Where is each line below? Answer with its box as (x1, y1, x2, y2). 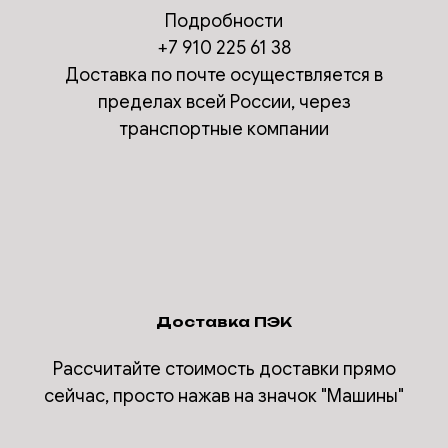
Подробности (165, 9, 283, 32)
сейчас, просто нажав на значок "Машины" (44, 384, 404, 407)
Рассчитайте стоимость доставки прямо (52, 357, 396, 380)
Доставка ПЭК (156, 312, 292, 330)
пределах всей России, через (97, 90, 351, 113)
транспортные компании (119, 117, 329, 140)
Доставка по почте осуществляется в (65, 63, 383, 86)
